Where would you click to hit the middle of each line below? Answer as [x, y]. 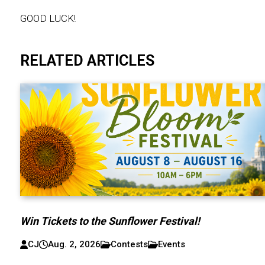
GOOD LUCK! [48, 19]
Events [172, 245]
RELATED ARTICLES [87, 61]
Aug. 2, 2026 [75, 245]
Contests [130, 245]
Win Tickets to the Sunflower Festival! [110, 221]
